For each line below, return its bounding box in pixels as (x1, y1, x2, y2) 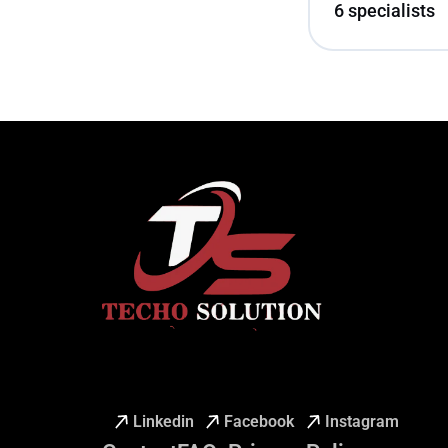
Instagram (324, 412, 399, 431)
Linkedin (132, 412, 194, 431)
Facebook (224, 412, 294, 431)
